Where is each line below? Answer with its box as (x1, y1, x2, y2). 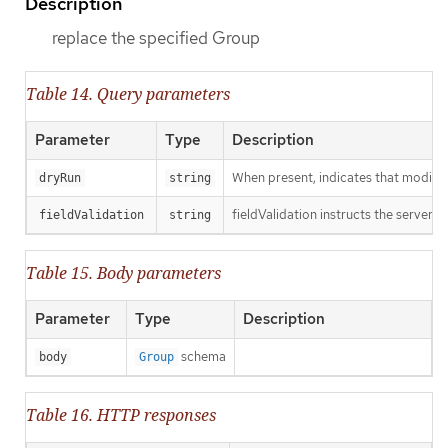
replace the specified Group (52, 26, 260, 49)
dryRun (39, 170, 81, 185)
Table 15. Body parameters (26, 261, 221, 284)
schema (178, 347, 226, 365)
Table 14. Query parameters (26, 82, 230, 105)
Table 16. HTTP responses (26, 404, 216, 427)
